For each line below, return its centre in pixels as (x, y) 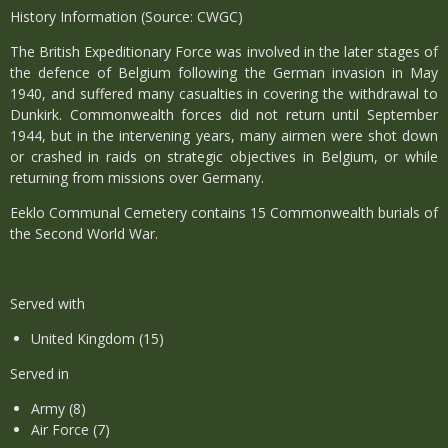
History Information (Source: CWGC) (126, 16)
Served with (47, 303)
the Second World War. (84, 233)
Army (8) (58, 408)
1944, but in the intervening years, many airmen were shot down (224, 135)
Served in (39, 373)
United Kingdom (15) (97, 338)
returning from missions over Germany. (137, 177)
